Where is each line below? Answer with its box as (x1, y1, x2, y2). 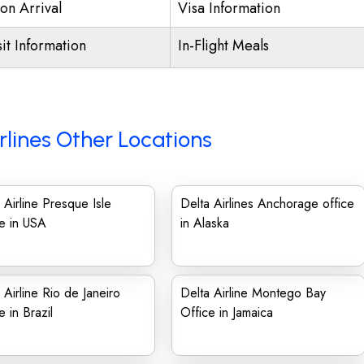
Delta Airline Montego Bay (180, 284, 326, 302)
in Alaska (180, 214, 229, 232)
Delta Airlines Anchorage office (180, 194, 354, 213)
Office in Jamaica (180, 303, 273, 322)
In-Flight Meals (178, 35, 269, 56)
